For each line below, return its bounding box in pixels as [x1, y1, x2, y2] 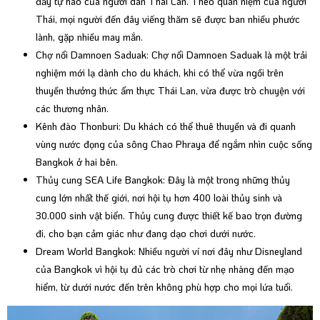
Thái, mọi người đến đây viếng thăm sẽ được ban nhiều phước [36, 12, 300, 26]
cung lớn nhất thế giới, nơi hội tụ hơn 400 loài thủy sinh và [36, 191, 282, 205]
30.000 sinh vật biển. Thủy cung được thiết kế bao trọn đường [36, 209, 302, 223]
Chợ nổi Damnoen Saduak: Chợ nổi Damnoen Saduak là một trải [36, 48, 307, 62]
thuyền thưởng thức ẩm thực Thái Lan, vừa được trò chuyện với [36, 84, 305, 98]
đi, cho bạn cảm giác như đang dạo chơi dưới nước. [36, 226, 256, 241]
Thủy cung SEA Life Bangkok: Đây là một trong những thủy [36, 173, 290, 187]
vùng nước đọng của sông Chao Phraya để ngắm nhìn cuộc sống [36, 137, 312, 151]
